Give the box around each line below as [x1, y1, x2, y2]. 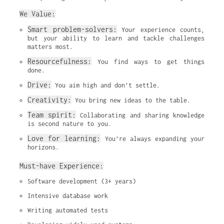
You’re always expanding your [100, 135, 205, 142]
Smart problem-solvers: [27, 25, 117, 33]
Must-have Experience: [19, 161, 103, 170]
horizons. [27, 143, 59, 151]
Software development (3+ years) [27, 177, 136, 185]
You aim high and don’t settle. [51, 81, 160, 89]
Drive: [27, 80, 51, 89]
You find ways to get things [91, 58, 204, 65]
